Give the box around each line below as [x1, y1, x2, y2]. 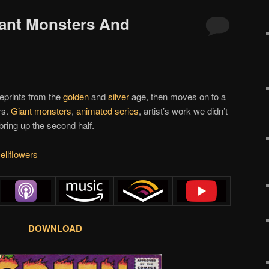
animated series [76, 104, 139, 117]
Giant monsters [11, 104, 71, 117]
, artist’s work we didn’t [139, 104, 228, 117]
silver [108, 89, 129, 103]
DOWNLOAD [28, 221, 82, 235]
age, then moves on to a [129, 89, 226, 103]
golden [63, 89, 89, 103]
